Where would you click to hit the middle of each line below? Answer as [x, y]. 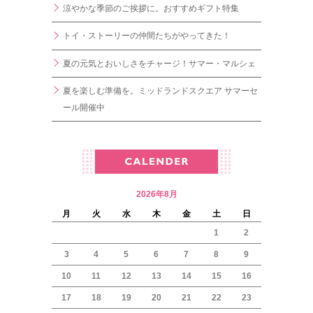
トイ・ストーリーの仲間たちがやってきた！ [146, 36]
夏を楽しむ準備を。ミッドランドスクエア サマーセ [160, 91]
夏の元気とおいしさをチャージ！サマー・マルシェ [159, 63]
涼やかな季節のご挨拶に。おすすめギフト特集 [151, 9]
